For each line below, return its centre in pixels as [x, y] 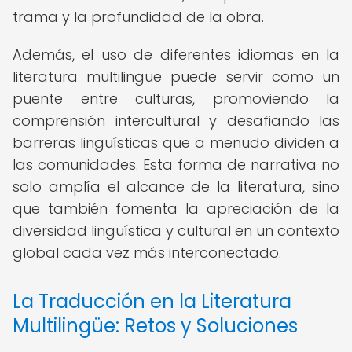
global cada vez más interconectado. [147, 253]
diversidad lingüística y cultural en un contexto [176, 231]
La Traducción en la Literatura [152, 301]
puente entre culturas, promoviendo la [176, 99]
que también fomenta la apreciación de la [176, 209]
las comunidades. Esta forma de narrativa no [176, 165]
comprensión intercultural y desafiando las [176, 121]
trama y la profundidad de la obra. [138, 17]
